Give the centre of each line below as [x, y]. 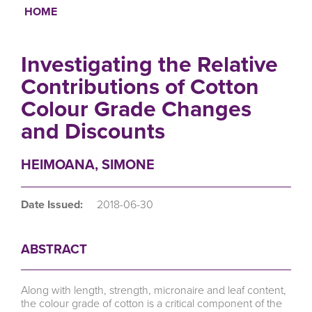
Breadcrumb [68, 27]
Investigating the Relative [149, 64]
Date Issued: [52, 204]
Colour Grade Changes [136, 108]
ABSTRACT [54, 249]
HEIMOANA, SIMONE [88, 164]
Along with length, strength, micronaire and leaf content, [154, 290]
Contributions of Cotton [140, 86]
